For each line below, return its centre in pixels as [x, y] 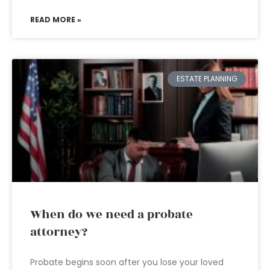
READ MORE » [56, 20]
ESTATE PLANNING [207, 79]
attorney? [59, 232]
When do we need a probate [111, 215]
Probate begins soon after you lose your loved [127, 262]
